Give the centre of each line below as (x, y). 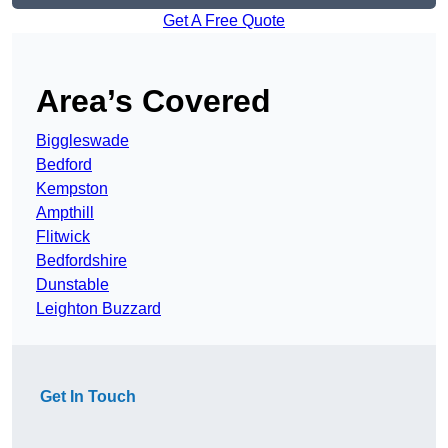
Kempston (72, 189)
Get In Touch (88, 397)
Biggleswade (82, 141)
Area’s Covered (153, 101)
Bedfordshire (81, 261)
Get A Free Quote (224, 21)
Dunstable (72, 285)
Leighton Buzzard (98, 309)
